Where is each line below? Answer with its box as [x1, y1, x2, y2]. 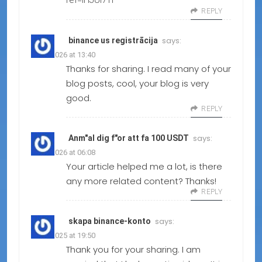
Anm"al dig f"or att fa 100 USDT [68, 133, 189, 143]
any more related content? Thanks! [66, 175, 216, 188]
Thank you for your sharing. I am [66, 243, 201, 256]
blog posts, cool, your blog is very [66, 77, 209, 90]
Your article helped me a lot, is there [66, 160, 222, 173]
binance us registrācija [68, 36, 158, 46]
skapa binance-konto [68, 216, 151, 226]
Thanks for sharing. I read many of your [66, 63, 231, 75]
